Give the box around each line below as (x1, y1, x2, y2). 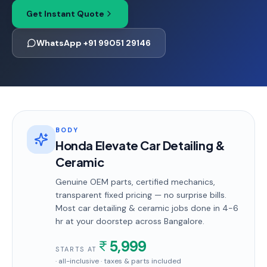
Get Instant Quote (26, 8, 104, 19)
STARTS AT (55, 245, 97, 253)
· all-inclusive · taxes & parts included (55, 256, 181, 266)
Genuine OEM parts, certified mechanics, (55, 176, 215, 187)
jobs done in (169, 203, 222, 213)
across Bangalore (133, 216, 203, 226)
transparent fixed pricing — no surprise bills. (55, 190, 226, 200)
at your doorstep (63, 216, 133, 226)
